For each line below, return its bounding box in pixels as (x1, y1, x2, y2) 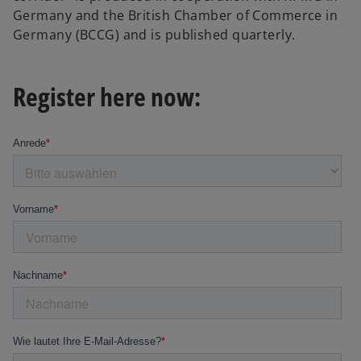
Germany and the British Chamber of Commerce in (13, 6, 338, 25)
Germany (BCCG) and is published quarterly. (13, 26, 296, 44)
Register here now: (13, 78, 201, 114)
